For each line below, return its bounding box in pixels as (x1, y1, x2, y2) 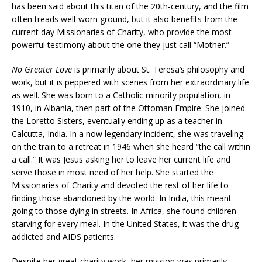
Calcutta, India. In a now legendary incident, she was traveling (12, 127, 243, 139)
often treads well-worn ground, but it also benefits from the (12, 13, 237, 25)
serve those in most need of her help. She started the (12, 166, 213, 178)
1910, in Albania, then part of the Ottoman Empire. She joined (12, 102, 245, 113)
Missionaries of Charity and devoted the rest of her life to (12, 179, 229, 191)
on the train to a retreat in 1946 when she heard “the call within (12, 140, 250, 152)
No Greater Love (12, 63, 72, 75)
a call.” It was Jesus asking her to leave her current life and (12, 153, 230, 165)
